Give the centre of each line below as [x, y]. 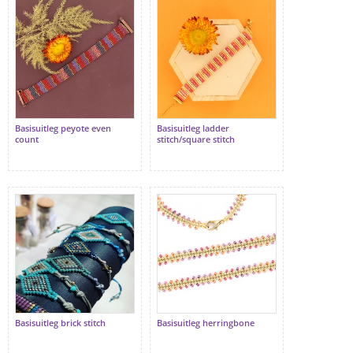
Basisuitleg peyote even [63, 128]
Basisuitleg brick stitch [60, 323]
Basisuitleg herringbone [206, 323]
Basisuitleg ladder [193, 128]
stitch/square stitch [196, 139]
